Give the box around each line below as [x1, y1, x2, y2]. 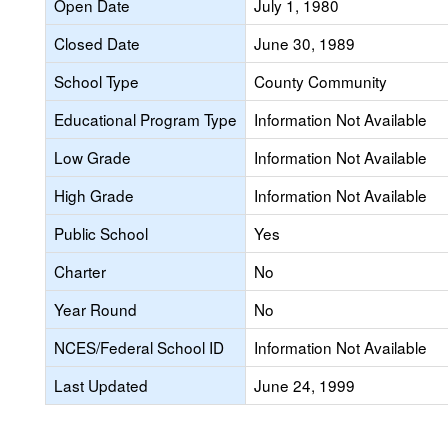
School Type [54, 70, 139, 92]
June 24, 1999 [254, 374, 355, 396]
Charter [54, 260, 106, 282]
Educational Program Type [54, 108, 237, 130]
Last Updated [54, 374, 148, 396]
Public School [54, 222, 148, 244]
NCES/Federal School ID [54, 336, 224, 358]
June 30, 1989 [254, 32, 355, 54]
